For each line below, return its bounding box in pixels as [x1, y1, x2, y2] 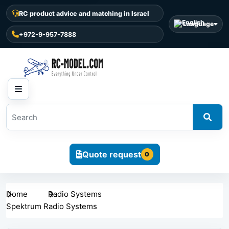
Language [183, 19, 214, 28]
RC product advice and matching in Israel [19, 9, 149, 17]
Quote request [82, 149, 141, 159]
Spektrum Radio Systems [6, 201, 97, 211]
